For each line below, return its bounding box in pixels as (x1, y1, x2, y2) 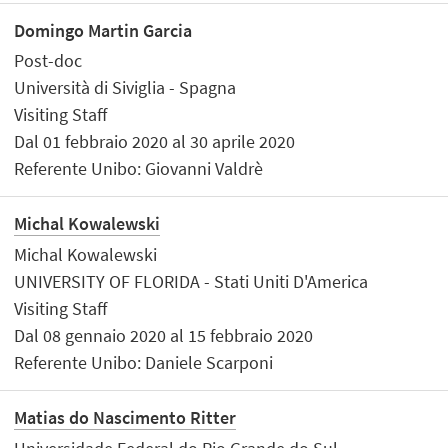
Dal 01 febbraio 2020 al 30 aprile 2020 (14, 130, 296, 154)
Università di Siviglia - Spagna (14, 76, 237, 100)
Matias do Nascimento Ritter (14, 406, 237, 430)
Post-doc (14, 49, 83, 73)
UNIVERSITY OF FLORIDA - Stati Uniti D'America (14, 269, 369, 293)
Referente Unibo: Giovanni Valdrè (14, 157, 264, 181)
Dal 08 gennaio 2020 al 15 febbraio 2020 (14, 323, 314, 347)
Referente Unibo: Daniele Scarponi (14, 350, 274, 374)
